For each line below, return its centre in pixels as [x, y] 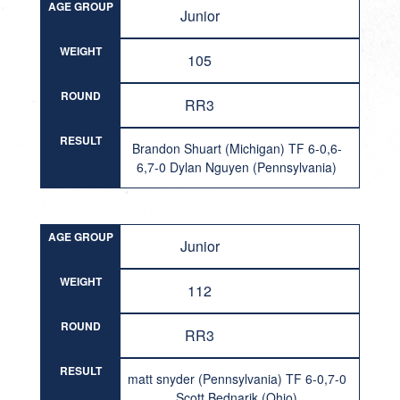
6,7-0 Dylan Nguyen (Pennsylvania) [237, 167]
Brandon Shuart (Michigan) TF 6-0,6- [237, 148]
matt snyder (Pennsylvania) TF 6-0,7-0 [237, 379]
